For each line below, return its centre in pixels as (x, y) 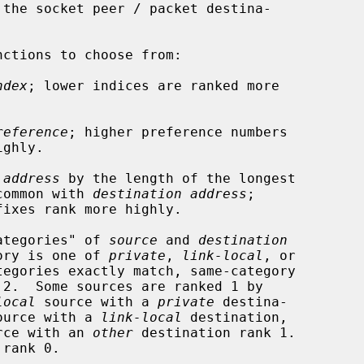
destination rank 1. (214, 332)
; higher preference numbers (178, 132)
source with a (97, 301)
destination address (170, 193)
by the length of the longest (178, 178)
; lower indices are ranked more (154, 85)
